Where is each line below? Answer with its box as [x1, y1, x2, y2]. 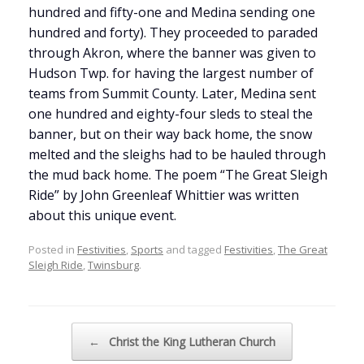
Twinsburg [88, 257, 139, 272]
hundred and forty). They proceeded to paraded [28, 24, 318, 41]
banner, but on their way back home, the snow [28, 125, 312, 143]
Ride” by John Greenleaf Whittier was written [28, 186, 299, 204]
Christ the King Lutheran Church [106, 333, 275, 349]
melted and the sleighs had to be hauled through [28, 145, 326, 163]
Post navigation [28, 323, 91, 337]
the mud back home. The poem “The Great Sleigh [28, 166, 327, 184]
